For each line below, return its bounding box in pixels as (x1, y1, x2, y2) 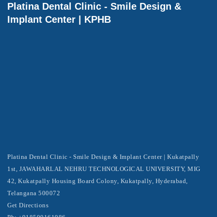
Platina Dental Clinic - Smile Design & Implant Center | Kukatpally (7, 153, 199, 160)
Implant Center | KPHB (7, 14, 111, 25)
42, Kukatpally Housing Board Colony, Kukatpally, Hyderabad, (7, 177, 188, 185)
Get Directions (7, 201, 48, 209)
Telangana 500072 (7, 189, 60, 197)
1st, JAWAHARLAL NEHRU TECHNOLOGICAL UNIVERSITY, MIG (7, 165, 201, 172)
